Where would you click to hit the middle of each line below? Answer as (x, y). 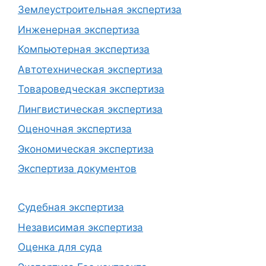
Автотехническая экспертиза (90, 69)
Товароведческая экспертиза (91, 89)
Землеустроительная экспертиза (100, 10)
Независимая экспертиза (80, 227)
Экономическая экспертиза (86, 149)
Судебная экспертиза (71, 208)
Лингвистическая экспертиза (90, 109)
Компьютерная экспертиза (84, 50)
